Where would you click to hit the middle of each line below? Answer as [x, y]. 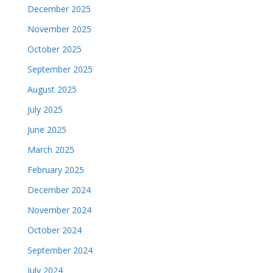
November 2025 [59, 29]
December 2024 [59, 190]
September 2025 [60, 69]
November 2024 [59, 210]
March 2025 [51, 149]
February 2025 [55, 169]
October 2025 [54, 49]
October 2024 [54, 230]
